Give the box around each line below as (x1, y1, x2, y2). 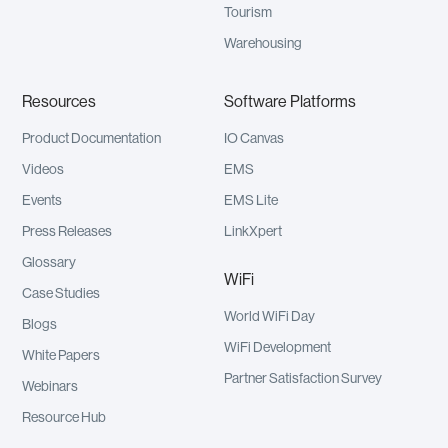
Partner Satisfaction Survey (224, 372, 382, 387)
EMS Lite (224, 194, 278, 209)
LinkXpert (224, 225, 282, 240)
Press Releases (22, 225, 113, 240)
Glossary (22, 256, 77, 271)
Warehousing (224, 37, 302, 52)
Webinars (22, 380, 79, 395)
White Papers (22, 349, 101, 364)
